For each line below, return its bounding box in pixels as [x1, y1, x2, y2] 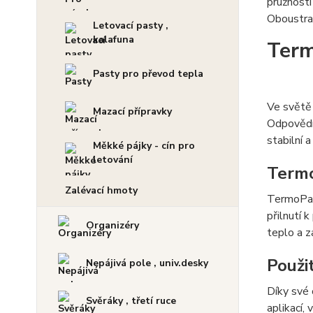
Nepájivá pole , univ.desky [86, 256, 208, 270]
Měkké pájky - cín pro [93, 139, 195, 152]
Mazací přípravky [93, 105, 172, 118]
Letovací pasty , [93, 19, 168, 32]
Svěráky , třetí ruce [86, 294, 176, 307]
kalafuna [93, 33, 134, 46]
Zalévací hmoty [65, 184, 138, 197]
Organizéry [86, 219, 139, 232]
